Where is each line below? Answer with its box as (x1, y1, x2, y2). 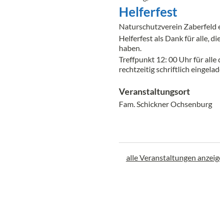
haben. (118, 43, 141, 53)
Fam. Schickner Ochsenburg (118, 99, 212, 109)
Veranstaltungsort (118, 86, 190, 97)
